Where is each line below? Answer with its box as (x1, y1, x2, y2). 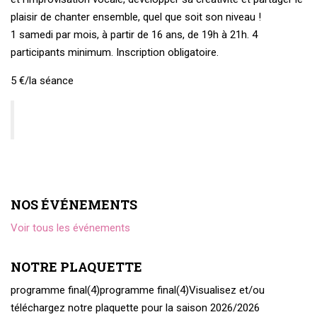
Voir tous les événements (11, 221, 130, 234)
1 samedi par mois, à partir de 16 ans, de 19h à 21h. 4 (11, 28, 258, 41)
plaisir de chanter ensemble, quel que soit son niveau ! (11, 11, 261, 23)
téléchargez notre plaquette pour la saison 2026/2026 (11, 301, 260, 314)
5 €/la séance (11, 74, 74, 87)
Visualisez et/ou (189, 284, 265, 296)
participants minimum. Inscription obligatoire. (11, 46, 219, 59)
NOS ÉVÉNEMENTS (11, 196, 137, 213)
